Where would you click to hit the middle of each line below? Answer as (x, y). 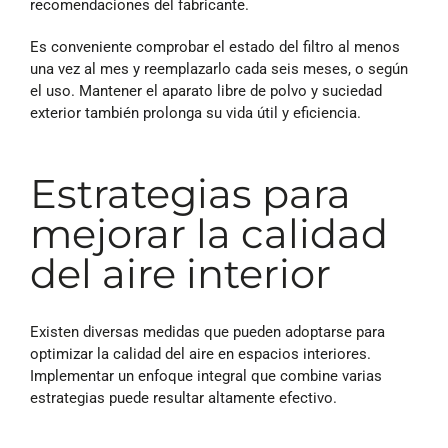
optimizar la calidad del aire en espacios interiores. (200, 353)
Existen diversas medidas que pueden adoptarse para (207, 331)
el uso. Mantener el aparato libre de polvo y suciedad (206, 90)
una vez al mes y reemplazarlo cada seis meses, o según (219, 68)
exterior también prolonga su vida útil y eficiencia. (195, 112)
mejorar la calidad (209, 233)
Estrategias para (190, 193)
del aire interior (180, 273)
